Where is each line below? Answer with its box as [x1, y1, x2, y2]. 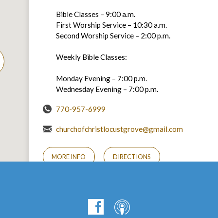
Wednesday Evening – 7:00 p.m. [55, 84, 158, 93]
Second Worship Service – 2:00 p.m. [55, 31, 170, 40]
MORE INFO [52, 153, 86, 161]
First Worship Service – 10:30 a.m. [55, 20, 167, 29]
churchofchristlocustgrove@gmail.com [55, 124, 183, 133]
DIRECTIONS [112, 153, 151, 161]
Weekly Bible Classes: [55, 52, 127, 61]
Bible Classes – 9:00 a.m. [55, 9, 135, 18]
